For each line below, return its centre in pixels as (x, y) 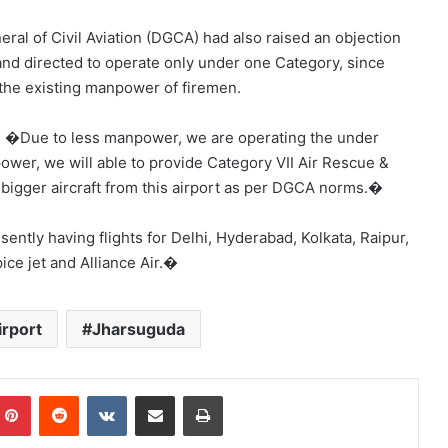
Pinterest (58, 395)
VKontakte (158, 395)
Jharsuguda (138, 329)
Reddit (98, 395)
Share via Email (190, 395)
